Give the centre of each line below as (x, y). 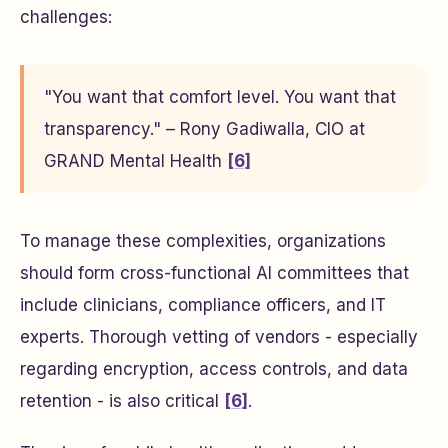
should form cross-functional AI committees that (214, 273)
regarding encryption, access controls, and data (214, 369)
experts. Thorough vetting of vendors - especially (219, 337)
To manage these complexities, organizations (203, 241)
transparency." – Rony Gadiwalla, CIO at (204, 129)
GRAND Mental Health (135, 161)
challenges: (66, 17)
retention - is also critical (122, 401)
